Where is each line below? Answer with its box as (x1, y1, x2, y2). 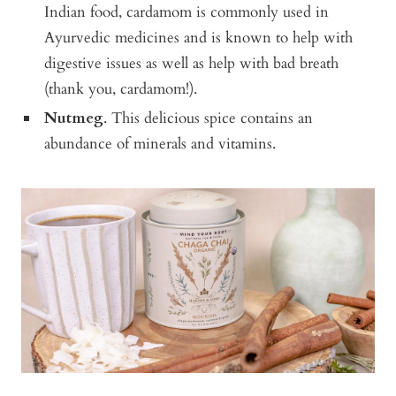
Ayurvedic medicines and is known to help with (44, 27, 354, 48)
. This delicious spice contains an (103, 107, 314, 128)
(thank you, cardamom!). (44, 78, 198, 99)
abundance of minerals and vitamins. (44, 133, 277, 154)
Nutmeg (44, 107, 104, 128)
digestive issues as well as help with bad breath (44, 52, 339, 73)
